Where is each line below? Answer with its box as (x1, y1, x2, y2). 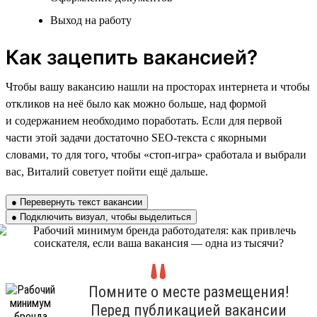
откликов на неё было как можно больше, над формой (6, 97, 267, 110)
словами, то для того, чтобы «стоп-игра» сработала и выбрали (6, 148, 306, 161)
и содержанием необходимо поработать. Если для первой (6, 114, 282, 127)
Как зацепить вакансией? (6, 45, 258, 69)
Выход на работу (50, 13, 132, 26)
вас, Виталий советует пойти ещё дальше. (6, 165, 208, 178)
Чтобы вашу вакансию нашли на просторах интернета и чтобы (6, 80, 310, 93)
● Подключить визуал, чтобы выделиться (11, 211, 191, 222)
